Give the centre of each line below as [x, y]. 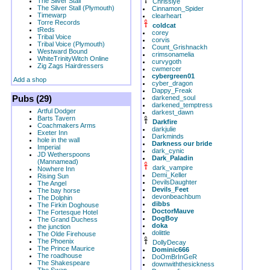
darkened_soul [174, 98]
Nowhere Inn [56, 169]
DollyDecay [169, 242]
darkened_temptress [182, 105]
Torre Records [59, 22]
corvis [161, 40]
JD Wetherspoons [64, 154]
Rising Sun [53, 176]
